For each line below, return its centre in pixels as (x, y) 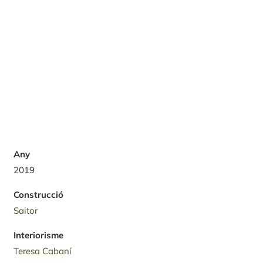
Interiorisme (38, 235)
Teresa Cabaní (42, 251)
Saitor (25, 211)
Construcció (38, 195)
